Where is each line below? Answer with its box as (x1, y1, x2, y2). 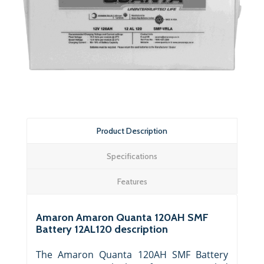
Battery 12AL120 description (36, 222, 168, 236)
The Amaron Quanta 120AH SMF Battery (36, 247, 228, 261)
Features (117, 176, 147, 187)
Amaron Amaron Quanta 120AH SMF (36, 210, 209, 224)
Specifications (107, 150, 157, 161)
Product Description (97, 125, 167, 136)
